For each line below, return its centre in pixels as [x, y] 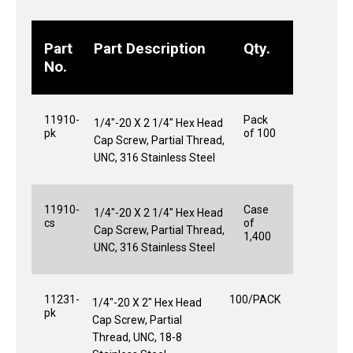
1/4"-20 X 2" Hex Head [147, 302]
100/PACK [255, 299]
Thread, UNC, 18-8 [137, 337]
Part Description [150, 48]
